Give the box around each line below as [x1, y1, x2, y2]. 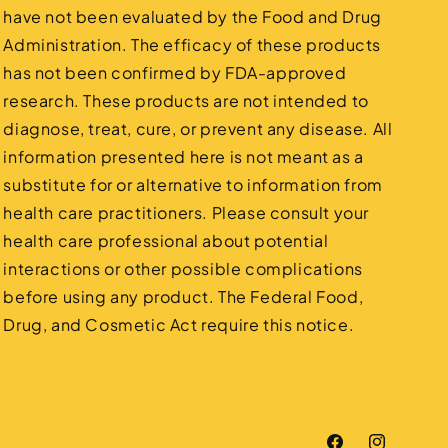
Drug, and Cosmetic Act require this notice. [3, 314, 355, 335]
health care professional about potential [3, 230, 329, 251]
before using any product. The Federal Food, [3, 286, 364, 307]
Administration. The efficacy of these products [3, 34, 381, 55]
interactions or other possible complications [3, 258, 363, 279]
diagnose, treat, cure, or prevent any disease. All [3, 118, 393, 139]
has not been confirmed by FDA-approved [3, 62, 347, 83]
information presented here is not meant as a [3, 146, 364, 167]
